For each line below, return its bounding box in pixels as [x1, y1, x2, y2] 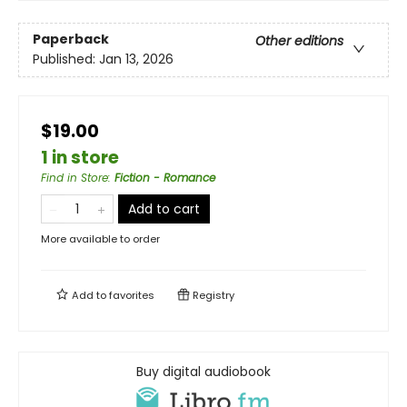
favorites [109, 287, 154, 303]
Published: [33, 50, 99, 69]
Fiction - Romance [114, 169, 215, 185]
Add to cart [128, 199, 200, 218]
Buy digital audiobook [136, 362, 271, 381]
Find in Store [41, 169, 108, 185]
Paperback [33, 30, 109, 49]
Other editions [255, 32, 343, 51]
